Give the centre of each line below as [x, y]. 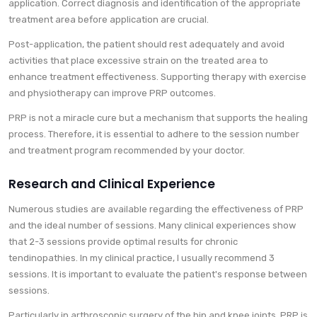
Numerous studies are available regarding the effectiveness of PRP [156, 209]
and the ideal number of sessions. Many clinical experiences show [152, 226]
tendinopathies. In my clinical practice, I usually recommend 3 [142, 258]
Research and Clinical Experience [112, 184]
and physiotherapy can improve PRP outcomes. [112, 93]
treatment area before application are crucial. [109, 20]
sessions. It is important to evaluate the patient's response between [158, 275]
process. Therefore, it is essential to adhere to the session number [154, 134]
